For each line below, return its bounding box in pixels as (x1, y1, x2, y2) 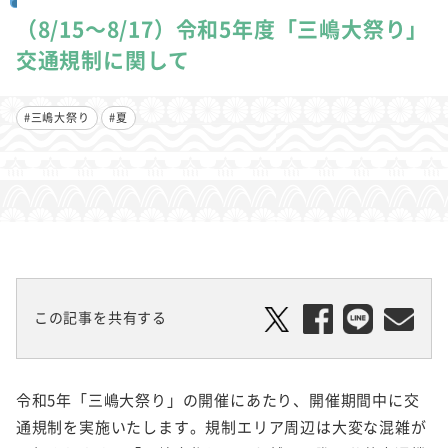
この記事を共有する (33, 307, 167, 328)
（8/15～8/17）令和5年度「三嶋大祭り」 (15, 12, 429, 44)
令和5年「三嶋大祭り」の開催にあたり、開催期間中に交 (15, 389, 420, 412)
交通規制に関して (15, 43, 191, 75)
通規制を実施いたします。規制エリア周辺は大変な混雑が (15, 416, 427, 439)
